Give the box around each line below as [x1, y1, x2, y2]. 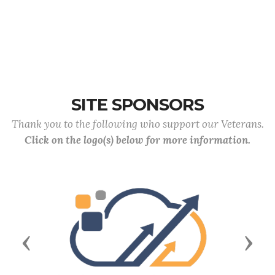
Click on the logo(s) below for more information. [25, 133, 250, 147]
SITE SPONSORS [71, 95, 204, 115]
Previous [26, 234, 77, 249]
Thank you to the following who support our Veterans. [11, 117, 264, 131]
